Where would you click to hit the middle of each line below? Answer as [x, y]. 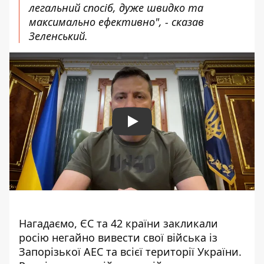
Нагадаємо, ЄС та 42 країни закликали [118, 223]
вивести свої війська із [158, 237]
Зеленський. [60, 36]
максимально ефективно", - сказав [116, 22]
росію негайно [58, 237]
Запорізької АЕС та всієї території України [129, 252]
